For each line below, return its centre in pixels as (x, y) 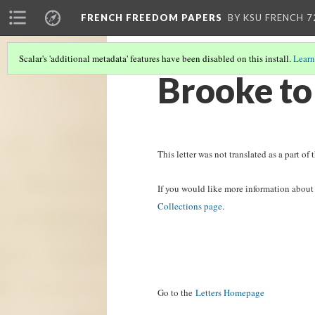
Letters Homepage (230, 292)
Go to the (176, 292)
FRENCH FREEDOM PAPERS (152, 18)
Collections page (190, 206)
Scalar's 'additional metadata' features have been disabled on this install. (156, 58)
